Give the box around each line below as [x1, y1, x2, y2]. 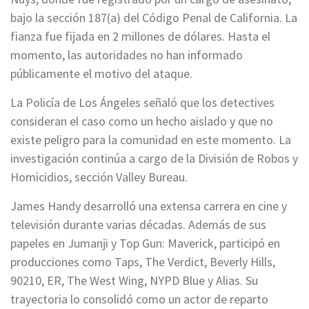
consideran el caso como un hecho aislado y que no [10, 113, 273, 130]
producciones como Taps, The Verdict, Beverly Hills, [10, 254, 275, 270]
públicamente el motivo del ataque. [10, 66, 192, 82]
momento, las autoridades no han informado [10, 47, 243, 63]
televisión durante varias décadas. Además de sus [10, 217, 266, 233]
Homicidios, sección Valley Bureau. [10, 169, 188, 186]
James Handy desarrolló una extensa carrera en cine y [10, 198, 287, 215]
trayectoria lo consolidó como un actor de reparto [10, 291, 268, 308]
